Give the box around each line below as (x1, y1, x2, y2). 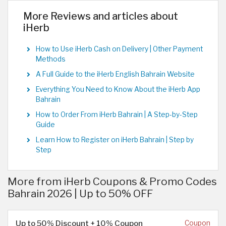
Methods (36, 55, 66, 64)
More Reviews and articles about (23, 10, 178, 23)
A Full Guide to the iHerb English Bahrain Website (36, 70, 195, 79)
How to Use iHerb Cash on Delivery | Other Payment (36, 45, 203, 53)
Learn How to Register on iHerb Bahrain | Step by (36, 136, 194, 144)
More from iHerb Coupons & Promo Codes (8, 175, 217, 188)
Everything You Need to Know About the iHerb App (36, 85, 200, 94)
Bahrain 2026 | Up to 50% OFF (8, 187, 153, 200)
